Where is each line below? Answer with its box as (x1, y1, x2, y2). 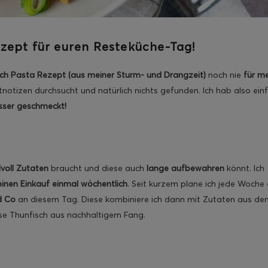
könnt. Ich (224, 163, 264, 174)
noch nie (206, 69, 243, 81)
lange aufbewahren (147, 163, 224, 174)
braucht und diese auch (48, 163, 147, 174)
